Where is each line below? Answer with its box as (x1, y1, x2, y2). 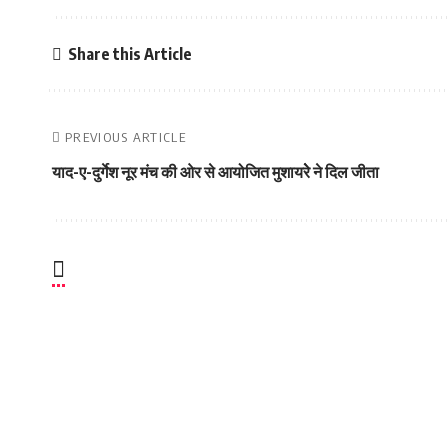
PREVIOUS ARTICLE (65, 129, 186, 145)
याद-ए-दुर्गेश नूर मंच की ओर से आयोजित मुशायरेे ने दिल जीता (52, 162, 379, 182)
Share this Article (67, 43, 192, 64)
